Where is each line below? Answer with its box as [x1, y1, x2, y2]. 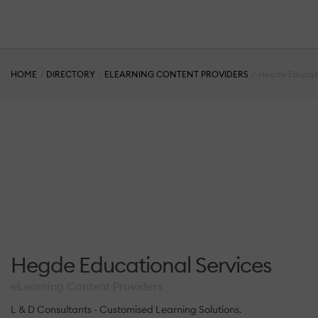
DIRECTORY [46, 69, 96, 80]
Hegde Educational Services [11, 251, 272, 279]
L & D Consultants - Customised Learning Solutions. [11, 302, 242, 316]
